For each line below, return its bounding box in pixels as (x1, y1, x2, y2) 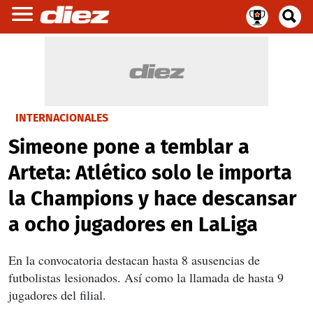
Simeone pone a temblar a (8, 135, 249, 159)
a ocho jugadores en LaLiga (8, 212, 258, 237)
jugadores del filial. (8, 286, 106, 303)
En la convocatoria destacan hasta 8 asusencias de (8, 252, 260, 268)
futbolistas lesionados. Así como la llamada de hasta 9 (8, 269, 284, 286)
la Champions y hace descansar (8, 187, 297, 211)
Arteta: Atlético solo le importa (8, 161, 292, 185)
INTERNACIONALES (15, 111, 108, 124)
